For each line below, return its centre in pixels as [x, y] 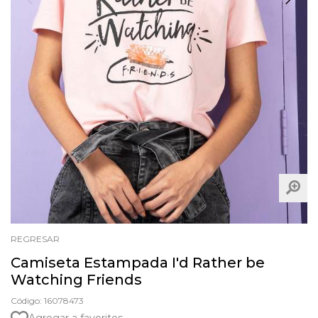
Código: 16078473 [47, 300]
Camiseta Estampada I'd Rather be [138, 262]
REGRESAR [35, 238]
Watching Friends [76, 279]
